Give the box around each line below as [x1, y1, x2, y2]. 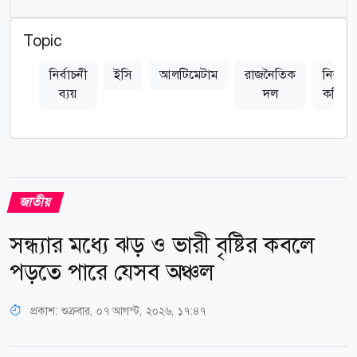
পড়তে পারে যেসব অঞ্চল [10, 257, 214, 287]
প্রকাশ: [27, 303, 61, 318]
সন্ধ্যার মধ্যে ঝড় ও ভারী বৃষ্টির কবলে [10, 229, 314, 260]
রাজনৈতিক [245, 65, 296, 83]
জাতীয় [18, 193, 53, 210]
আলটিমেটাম [159, 65, 218, 83]
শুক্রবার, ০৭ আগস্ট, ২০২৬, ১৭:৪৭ [61, 303, 206, 318]
